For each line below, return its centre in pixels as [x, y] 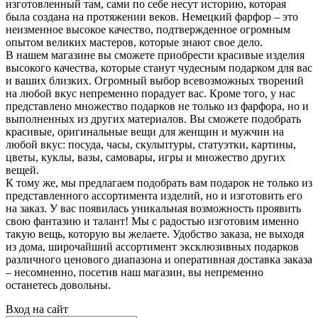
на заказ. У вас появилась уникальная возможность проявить [153, 208]
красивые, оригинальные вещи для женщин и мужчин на [145, 131]
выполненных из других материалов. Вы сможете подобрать [153, 119]
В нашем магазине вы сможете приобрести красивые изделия [155, 55]
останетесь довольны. [58, 285]
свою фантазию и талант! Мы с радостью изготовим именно [152, 221]
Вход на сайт [37, 309]
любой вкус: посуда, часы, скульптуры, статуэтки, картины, [151, 144]
